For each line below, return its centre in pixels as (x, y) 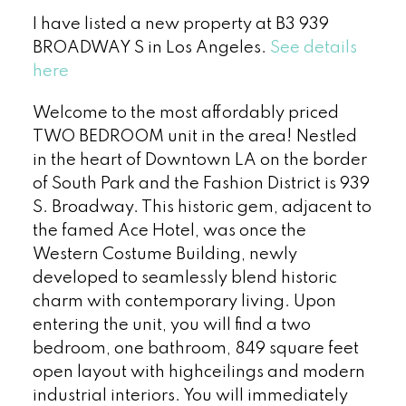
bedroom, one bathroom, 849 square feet (195, 348)
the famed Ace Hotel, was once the (169, 231)
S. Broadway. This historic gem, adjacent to (202, 207)
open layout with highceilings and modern (198, 372)
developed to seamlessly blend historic (184, 278)
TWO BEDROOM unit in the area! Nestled (194, 136)
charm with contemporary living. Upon (184, 301)
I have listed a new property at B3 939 (180, 24)
